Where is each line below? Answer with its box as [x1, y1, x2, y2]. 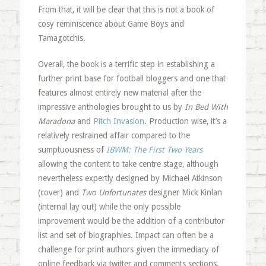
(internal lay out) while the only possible [37, 202, 180, 211]
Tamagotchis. [37, 33, 85, 43]
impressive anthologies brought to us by [37, 102, 185, 112]
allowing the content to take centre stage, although [37, 159, 218, 169]
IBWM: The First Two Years [106, 145, 202, 154]
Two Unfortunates [81, 188, 146, 197]
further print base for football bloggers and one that [37, 74, 226, 83]
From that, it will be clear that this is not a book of [37, 5, 214, 14]
